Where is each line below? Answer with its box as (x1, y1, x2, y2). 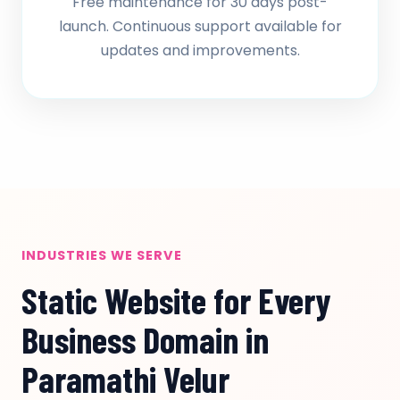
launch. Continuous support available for (58, 16, 342, 37)
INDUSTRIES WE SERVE (21, 246, 182, 264)
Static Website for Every (21, 279, 330, 321)
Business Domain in (21, 318, 269, 361)
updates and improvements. (100, 40, 300, 61)
